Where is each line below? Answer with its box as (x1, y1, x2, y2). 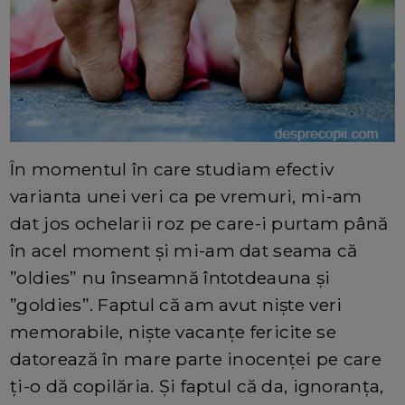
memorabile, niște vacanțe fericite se (10, 320, 336, 343)
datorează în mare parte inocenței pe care (10, 347, 382, 370)
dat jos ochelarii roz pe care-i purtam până (10, 212, 389, 234)
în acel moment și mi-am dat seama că (10, 239, 358, 261)
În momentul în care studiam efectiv (10, 157, 334, 180)
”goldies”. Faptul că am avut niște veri (10, 293, 343, 316)
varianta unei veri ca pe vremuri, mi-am (10, 184, 363, 207)
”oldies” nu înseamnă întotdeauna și (10, 266, 331, 288)
